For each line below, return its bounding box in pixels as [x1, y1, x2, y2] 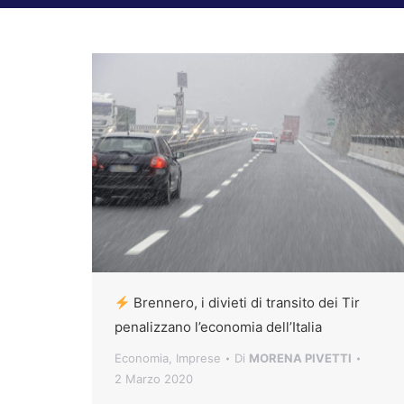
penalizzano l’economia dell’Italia [115, 318, 322, 336]
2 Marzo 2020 [115, 372, 193, 387]
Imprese [176, 351, 221, 366]
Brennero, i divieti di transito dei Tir [130, 294, 361, 312]
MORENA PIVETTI [249, 351, 352, 366]
